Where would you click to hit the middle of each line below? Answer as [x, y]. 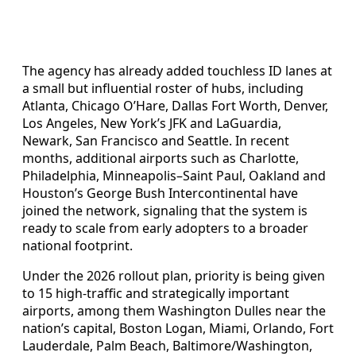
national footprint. [77, 245]
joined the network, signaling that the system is [165, 210]
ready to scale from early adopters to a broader [165, 228]
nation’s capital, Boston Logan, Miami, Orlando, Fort [178, 328]
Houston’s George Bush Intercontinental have [160, 193]
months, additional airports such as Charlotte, [161, 158]
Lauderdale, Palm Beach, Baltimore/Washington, [167, 345]
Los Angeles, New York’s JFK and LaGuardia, [152, 123]
